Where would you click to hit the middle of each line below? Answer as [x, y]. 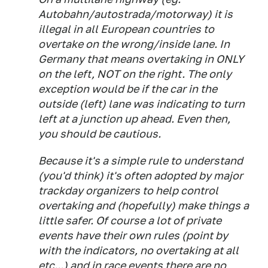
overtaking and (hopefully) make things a [144, 205]
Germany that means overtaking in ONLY [141, 59]
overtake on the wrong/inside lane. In [134, 44]
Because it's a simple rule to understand [141, 161]
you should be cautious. [100, 134]
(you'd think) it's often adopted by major [141, 176]
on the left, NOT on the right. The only [135, 74]
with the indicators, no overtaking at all [138, 250]
